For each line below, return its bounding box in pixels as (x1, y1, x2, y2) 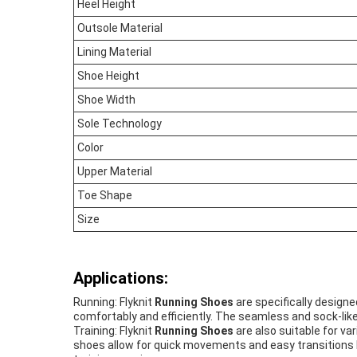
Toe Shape (77, 189, 132, 202)
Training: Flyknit (73, 324, 155, 337)
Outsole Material (77, 22, 163, 34)
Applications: (73, 269, 168, 288)
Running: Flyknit (73, 296, 155, 308)
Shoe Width (77, 93, 135, 106)
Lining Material (77, 45, 151, 58)
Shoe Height (77, 69, 139, 82)
